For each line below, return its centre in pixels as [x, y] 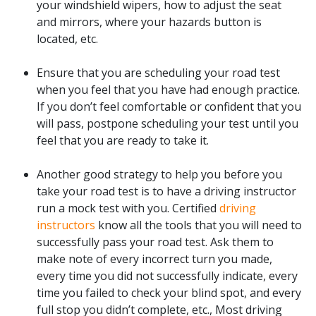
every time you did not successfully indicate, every [167, 275]
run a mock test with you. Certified [128, 208]
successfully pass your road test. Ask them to [155, 242]
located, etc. [67, 38]
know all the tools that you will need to [199, 225]
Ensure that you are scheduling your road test [158, 72]
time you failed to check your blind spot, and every [169, 292]
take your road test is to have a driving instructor [166, 191]
